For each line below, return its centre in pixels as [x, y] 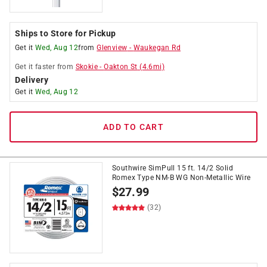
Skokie [87, 67]
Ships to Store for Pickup [66, 33]
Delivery [32, 80]
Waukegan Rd [157, 48]
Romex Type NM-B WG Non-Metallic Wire [181, 178]
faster [45, 67]
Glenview [112, 48]
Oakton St [121, 67]
